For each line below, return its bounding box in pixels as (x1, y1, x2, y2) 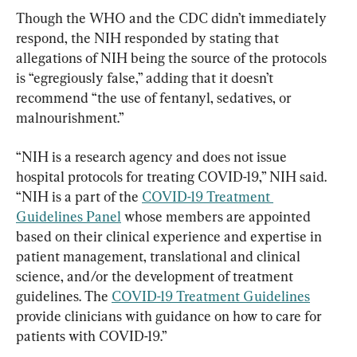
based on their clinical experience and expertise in (16, 228, 325, 245)
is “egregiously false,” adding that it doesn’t (16, 69, 277, 87)
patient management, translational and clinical (16, 248, 304, 265)
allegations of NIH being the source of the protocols (16, 49, 330, 67)
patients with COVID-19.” (16, 328, 167, 345)
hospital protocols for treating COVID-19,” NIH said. (16, 168, 330, 186)
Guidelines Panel (16, 208, 121, 226)
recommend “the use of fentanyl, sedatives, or (16, 89, 295, 107)
